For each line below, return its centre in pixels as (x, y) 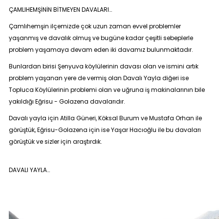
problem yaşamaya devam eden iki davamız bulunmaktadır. (101, 50)
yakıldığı (22, 101)
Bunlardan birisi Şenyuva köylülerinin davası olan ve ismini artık (103, 66)
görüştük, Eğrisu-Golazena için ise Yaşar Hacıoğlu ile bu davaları (105, 130)
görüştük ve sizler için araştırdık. (55, 142)
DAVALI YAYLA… (29, 170)
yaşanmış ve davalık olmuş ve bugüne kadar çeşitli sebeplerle (101, 38)
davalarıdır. (107, 101)
